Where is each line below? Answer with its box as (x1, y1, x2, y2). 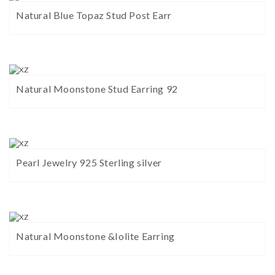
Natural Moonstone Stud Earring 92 (16, 83, 178, 95)
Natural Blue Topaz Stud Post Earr (16, 9, 172, 21)
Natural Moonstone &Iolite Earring (16, 230, 175, 242)
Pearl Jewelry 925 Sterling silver (16, 157, 162, 169)
